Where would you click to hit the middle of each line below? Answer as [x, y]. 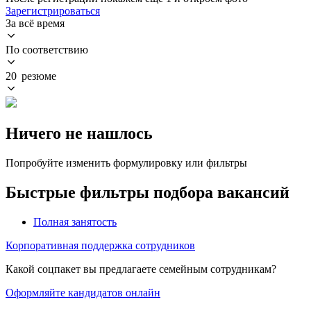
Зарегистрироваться [53, 10]
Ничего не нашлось [79, 133]
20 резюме [31, 76]
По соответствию [47, 49]
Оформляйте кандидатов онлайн [83, 292]
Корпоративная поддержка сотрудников [100, 245]
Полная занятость [75, 221]
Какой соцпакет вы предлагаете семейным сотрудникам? [141, 269]
